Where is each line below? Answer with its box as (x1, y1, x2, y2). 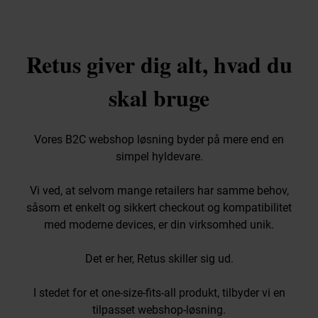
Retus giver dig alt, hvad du (26, 48, 292, 82)
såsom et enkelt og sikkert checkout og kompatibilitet (26, 201, 292, 215)
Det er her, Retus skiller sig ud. (84, 252, 234, 266)
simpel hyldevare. (115, 150, 203, 164)
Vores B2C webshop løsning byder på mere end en (34, 133, 284, 147)
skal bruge (109, 81, 209, 115)
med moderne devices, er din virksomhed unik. (44, 218, 274, 232)
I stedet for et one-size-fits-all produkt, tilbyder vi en (33, 286, 285, 300)
